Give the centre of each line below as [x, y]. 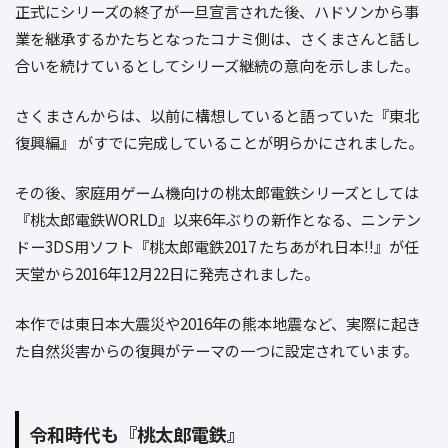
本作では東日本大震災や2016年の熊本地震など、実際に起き [218, 322]
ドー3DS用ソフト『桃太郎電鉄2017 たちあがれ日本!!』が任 [217, 245]
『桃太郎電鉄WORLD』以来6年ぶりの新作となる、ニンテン [218, 218]
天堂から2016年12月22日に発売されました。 [167, 272]
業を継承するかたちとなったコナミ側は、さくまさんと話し [217, 38]
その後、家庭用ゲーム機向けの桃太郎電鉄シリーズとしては [217, 191]
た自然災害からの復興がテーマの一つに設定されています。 [216, 349]
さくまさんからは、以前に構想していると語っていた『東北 [217, 114]
